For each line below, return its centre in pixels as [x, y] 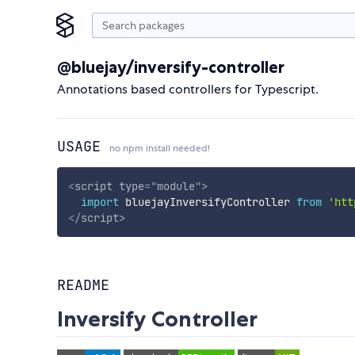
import [99, 202]
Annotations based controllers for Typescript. [188, 89]
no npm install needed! [160, 148]
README [83, 285]
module [176, 186]
